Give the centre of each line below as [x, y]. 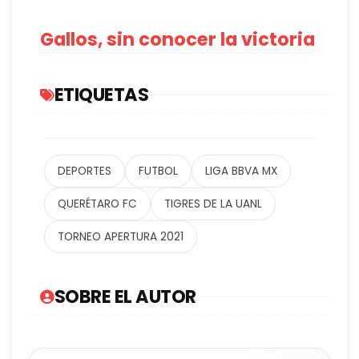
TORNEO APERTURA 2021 [121, 237]
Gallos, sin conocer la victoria [177, 40]
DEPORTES [85, 171]
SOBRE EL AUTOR [125, 297]
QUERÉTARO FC [97, 204]
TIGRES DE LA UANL [213, 204]
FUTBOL [158, 171]
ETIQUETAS [101, 95]
